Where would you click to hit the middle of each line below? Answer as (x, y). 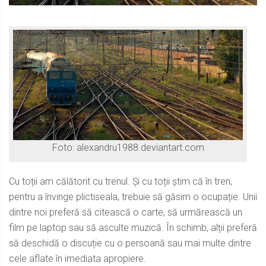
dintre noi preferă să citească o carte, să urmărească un (126, 213)
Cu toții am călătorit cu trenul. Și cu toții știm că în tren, (121, 182)
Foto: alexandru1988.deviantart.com (128, 148)
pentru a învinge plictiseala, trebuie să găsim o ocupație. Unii (133, 197)
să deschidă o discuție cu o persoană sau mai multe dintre (130, 243)
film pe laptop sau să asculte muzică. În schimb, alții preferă (133, 228)
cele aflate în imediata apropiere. (77, 259)
